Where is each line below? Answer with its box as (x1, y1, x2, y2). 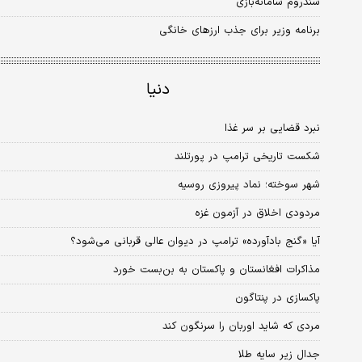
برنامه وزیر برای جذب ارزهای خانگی (159, 23, 320, 40)
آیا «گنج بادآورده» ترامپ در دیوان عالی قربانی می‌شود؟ (70, 234, 320, 250)
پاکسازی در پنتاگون (235, 290, 320, 307)
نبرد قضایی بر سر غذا (225, 120, 320, 137)
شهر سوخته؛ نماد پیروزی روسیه (178, 177, 320, 194)
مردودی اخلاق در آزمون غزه (195, 205, 320, 222)
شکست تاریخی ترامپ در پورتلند (175, 149, 320, 166)
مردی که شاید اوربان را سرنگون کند (162, 318, 320, 335)
